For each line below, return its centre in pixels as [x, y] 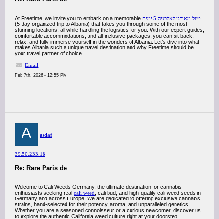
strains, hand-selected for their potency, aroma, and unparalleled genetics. [102, 204]
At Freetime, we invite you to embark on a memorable [78, 18]
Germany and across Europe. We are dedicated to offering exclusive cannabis [108, 198]
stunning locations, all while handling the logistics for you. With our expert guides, [109, 30]
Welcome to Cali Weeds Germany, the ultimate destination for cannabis [98, 187]
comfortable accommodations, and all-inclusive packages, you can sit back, [104, 36]
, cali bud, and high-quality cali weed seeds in [148, 193]
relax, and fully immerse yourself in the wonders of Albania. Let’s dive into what [107, 42]
